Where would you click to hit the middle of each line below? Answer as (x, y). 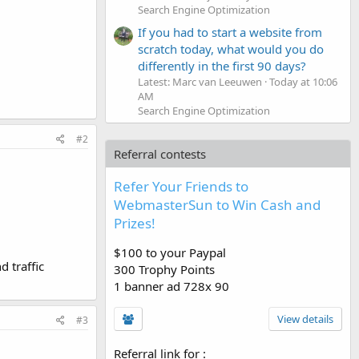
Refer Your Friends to (181, 186)
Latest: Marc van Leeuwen (200, 81)
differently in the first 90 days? (222, 65)
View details (305, 319)
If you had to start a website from (230, 32)
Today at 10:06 (303, 81)
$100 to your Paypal (170, 252)
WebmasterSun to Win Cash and (217, 204)
